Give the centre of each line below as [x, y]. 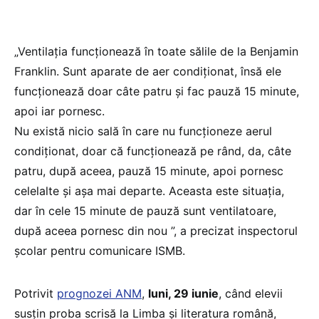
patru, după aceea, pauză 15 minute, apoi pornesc [149, 171]
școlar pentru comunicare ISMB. [100, 250]
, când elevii [251, 293]
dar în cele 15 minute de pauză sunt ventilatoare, [145, 210]
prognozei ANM [99, 293]
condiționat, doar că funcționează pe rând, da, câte [153, 151]
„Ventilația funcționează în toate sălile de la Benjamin [156, 51]
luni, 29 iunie [183, 293]
